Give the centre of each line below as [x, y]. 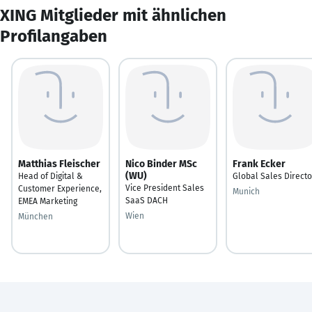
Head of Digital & [50, 176]
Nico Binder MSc [161, 164]
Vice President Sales [165, 188]
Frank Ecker [259, 164]
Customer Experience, [60, 188]
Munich [246, 191]
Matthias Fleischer [59, 164]
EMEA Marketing [48, 201]
